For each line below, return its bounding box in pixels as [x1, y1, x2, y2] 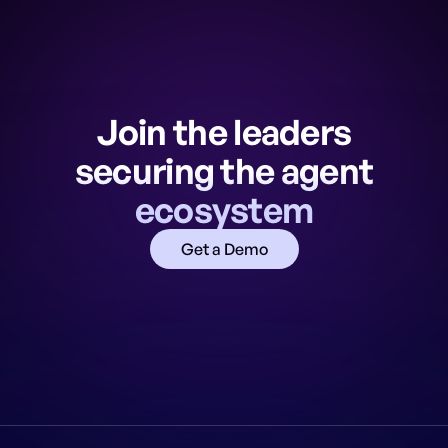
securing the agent [74, 149, 374, 193]
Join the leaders [96, 110, 352, 154]
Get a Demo [180, 239, 268, 260]
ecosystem [134, 188, 314, 232]
